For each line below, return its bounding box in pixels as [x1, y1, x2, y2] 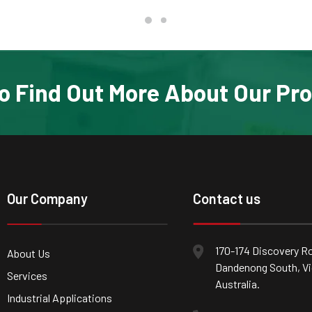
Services [7, 269, 47, 282]
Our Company [7, 190, 88, 207]
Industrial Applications [7, 291, 112, 304]
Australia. [214, 277, 260, 290]
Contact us [193, 190, 260, 207]
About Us [7, 247, 50, 260]
